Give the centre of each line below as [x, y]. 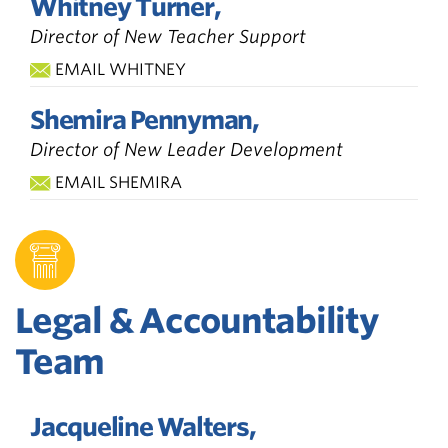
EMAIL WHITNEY [120, 69]
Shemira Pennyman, [144, 119]
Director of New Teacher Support [168, 36]
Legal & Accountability [197, 320]
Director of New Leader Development [186, 149]
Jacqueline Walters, [143, 426]
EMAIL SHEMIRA [118, 182]
